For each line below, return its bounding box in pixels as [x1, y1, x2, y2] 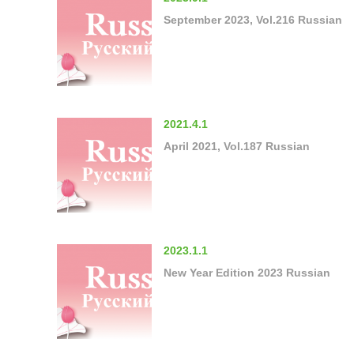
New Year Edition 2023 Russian [164, 265, 330, 279]
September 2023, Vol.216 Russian [164, 13, 342, 26]
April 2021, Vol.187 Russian [164, 139, 310, 153]
